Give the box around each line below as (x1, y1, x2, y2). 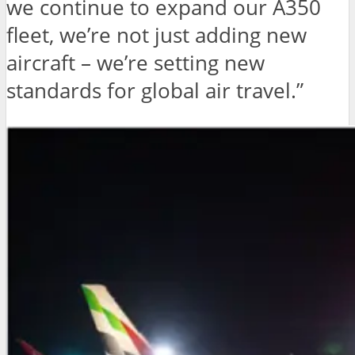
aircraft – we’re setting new (6, 49, 265, 78)
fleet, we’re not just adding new (6, 21, 307, 50)
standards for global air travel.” (6, 77, 303, 105)
